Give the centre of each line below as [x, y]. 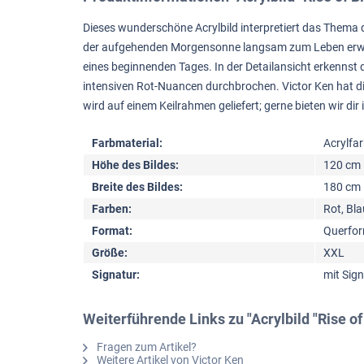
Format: [112, 231]
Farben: [112, 209]
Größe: [110, 253]
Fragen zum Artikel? [145, 347]
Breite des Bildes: [137, 187]
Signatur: [116, 275]
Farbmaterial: [127, 143]
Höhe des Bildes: [135, 165]
